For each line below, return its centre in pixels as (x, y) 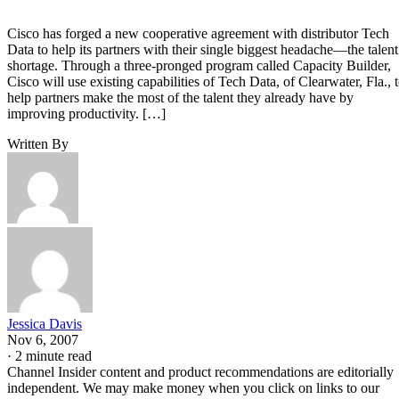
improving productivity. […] (86, 113)
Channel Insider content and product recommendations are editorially (200, 371)
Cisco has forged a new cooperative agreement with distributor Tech (198, 33)
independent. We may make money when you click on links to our (193, 387)
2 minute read (53, 355)
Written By (38, 143)
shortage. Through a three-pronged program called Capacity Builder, (199, 65)
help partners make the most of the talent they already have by (180, 97)
